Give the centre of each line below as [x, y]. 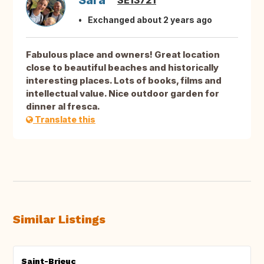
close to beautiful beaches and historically [122, 68]
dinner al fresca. [63, 107]
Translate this [64, 120]
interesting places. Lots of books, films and [124, 81]
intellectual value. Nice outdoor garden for [123, 94]
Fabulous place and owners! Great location [123, 55]
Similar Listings [59, 220]
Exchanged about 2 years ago [150, 20]
